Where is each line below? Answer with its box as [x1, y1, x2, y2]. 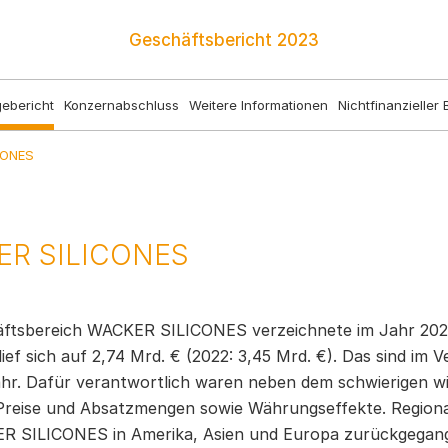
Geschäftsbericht [129, 29, 277, 50]
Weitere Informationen [189, 97, 328, 113]
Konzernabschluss [64, 97, 179, 113]
